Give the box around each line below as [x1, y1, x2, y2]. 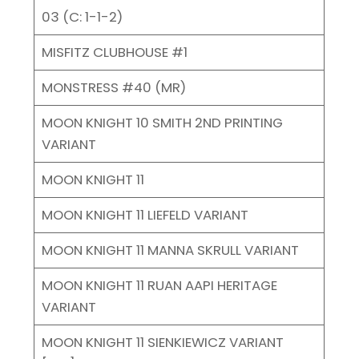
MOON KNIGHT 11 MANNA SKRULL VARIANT [41, 240, 299, 260]
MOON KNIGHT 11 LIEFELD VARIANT [41, 204, 248, 224]
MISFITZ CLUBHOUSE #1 [41, 42, 188, 62]
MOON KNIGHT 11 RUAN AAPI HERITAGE [41, 275, 277, 295]
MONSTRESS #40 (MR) [41, 77, 186, 97]
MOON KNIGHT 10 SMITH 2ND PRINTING [41, 112, 283, 132]
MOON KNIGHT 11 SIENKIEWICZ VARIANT [41, 332, 284, 352]
